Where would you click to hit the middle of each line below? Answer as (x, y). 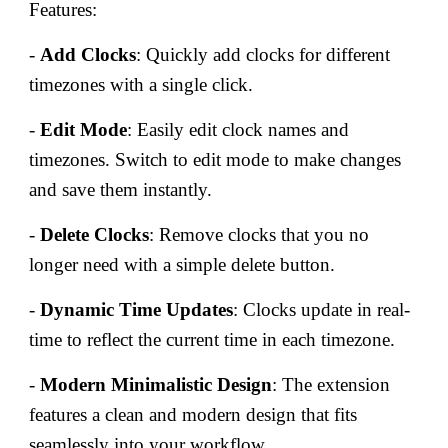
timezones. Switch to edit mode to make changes (215, 159)
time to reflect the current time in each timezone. (212, 339)
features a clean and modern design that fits (193, 414)
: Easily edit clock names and (238, 129)
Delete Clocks (95, 234)
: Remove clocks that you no (259, 234)
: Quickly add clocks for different (263, 54)
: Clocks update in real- (322, 309)
